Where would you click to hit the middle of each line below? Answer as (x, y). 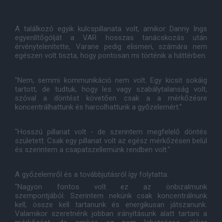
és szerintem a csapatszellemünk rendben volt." (92, 150)
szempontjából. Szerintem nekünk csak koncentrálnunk (111, 196)
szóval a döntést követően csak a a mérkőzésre (111, 98)
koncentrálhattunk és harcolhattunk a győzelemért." (98, 107)
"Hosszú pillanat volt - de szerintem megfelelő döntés (111, 132)
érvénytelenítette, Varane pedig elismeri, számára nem (111, 47)
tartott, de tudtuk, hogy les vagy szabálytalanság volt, (111, 89)
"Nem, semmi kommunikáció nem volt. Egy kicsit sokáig (111, 80)
